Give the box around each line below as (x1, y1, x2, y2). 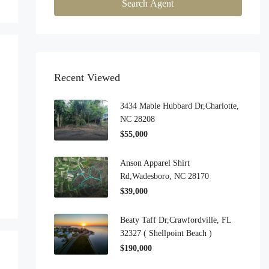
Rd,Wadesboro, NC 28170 (119, 172, 209, 181)
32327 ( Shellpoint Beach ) (119, 229, 212, 238)
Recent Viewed (53, 71, 120, 83)
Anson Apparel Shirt (119, 159, 190, 168)
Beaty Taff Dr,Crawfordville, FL (119, 216, 231, 225)
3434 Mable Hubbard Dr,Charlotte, (119, 101, 239, 110)
